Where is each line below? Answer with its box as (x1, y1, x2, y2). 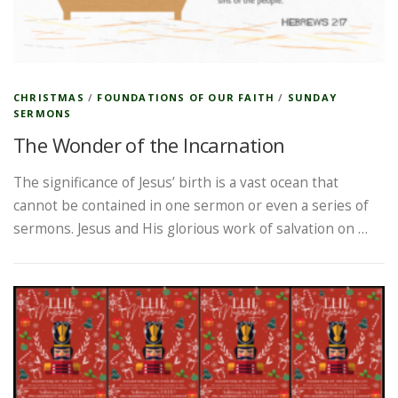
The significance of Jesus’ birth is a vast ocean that (13, 172, 338, 192)
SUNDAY (287, 90, 338, 104)
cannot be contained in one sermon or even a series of (13, 195, 369, 215)
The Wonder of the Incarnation (13, 131, 285, 158)
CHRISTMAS (13, 90, 84, 104)
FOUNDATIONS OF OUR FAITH (97, 90, 275, 104)
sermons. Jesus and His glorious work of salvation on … (13, 219, 368, 238)
